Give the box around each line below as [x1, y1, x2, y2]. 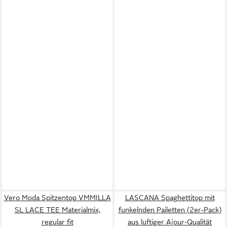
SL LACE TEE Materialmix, [14, 205, 100, 214]
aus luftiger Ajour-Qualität [128, 217, 212, 226]
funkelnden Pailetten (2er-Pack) [118, 205, 221, 214]
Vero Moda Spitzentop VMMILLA [4, 193, 111, 202]
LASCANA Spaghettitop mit [125, 193, 215, 202]
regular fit [41, 217, 73, 226]
